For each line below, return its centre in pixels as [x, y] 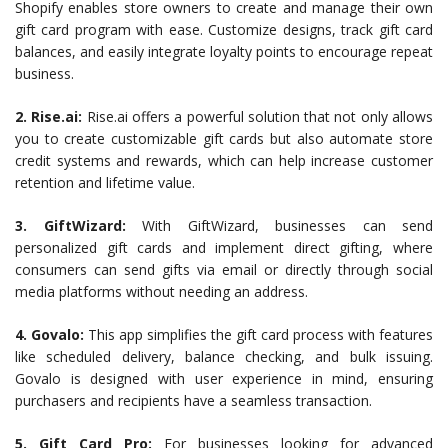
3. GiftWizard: [70, 225]
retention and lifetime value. [105, 182]
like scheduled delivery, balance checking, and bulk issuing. [224, 356]
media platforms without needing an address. [161, 291]
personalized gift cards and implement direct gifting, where [224, 247]
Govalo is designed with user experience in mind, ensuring [224, 378]
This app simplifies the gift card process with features [258, 334]
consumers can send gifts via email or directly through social [224, 269]
